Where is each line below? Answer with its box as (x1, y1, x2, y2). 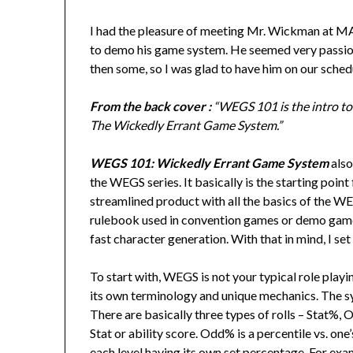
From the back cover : (90, 98, 214, 113)
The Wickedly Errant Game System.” (90, 117, 283, 132)
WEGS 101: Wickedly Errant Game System (90, 154, 329, 170)
